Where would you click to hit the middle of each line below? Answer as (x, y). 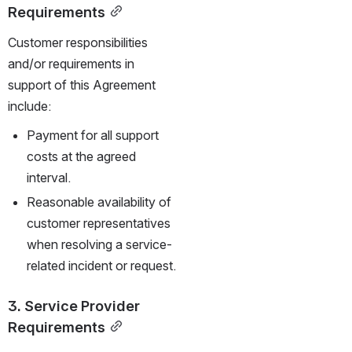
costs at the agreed (81, 156)
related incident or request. (101, 265)
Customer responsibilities (78, 42)
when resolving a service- (99, 244)
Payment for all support (93, 135)
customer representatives (99, 223)
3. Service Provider (74, 305)
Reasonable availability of (99, 202)
